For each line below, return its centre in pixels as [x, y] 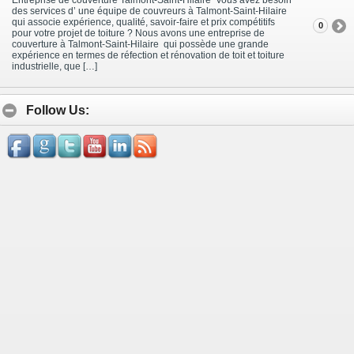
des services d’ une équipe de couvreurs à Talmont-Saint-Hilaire [151, 11]
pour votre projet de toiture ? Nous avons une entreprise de [138, 33]
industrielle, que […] [55, 66]
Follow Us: [58, 110]
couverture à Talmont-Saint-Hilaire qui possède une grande [140, 44]
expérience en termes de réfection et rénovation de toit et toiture [148, 55]
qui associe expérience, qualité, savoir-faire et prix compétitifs [143, 22]
